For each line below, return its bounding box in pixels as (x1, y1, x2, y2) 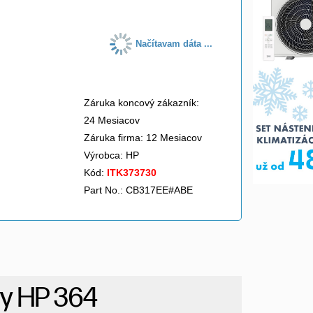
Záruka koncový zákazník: (84, 97, 199, 108)
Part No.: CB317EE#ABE (84, 184, 193, 196)
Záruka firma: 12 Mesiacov (84, 132, 202, 143)
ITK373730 (107, 167, 156, 178)
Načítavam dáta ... (136, 38, 213, 49)
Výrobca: (84, 150, 126, 161)
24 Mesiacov (84, 115, 140, 126)
